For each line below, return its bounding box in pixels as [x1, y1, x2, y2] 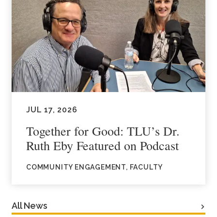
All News [12, 200, 47, 211]
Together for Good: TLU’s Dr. [26, 122, 180, 139]
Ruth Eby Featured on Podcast [26, 137, 179, 154]
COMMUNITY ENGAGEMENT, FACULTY [26, 163, 163, 171]
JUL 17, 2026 [26, 105, 77, 114]
